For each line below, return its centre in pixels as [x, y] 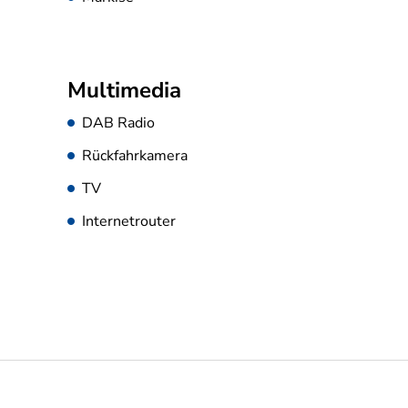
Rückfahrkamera [134, 155]
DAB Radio [118, 122]
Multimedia [124, 90]
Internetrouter [128, 221]
